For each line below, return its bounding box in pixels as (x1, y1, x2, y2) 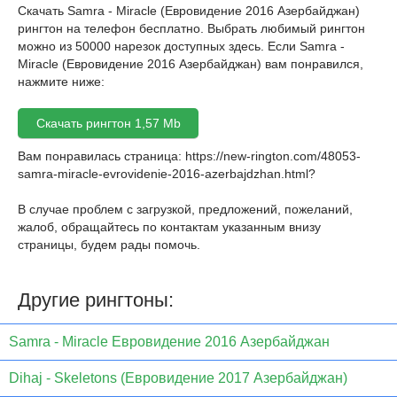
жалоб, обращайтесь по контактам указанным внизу (18, 220, 321, 234)
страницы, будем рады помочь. (18, 237, 200, 252)
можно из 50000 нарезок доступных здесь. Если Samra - (18, 39, 345, 53)
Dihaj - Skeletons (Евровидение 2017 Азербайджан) (9, 370, 347, 386)
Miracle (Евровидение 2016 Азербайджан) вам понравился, (18, 57, 363, 71)
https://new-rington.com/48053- (185, 149, 361, 163)
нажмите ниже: (18, 74, 105, 89)
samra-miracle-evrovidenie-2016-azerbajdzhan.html (18, 167, 308, 181)
